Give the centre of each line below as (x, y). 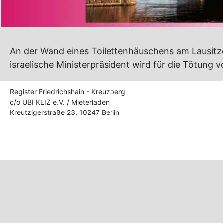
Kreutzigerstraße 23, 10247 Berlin (65, 112)
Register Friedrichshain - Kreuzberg (68, 92)
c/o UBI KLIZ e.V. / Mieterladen (60, 102)
